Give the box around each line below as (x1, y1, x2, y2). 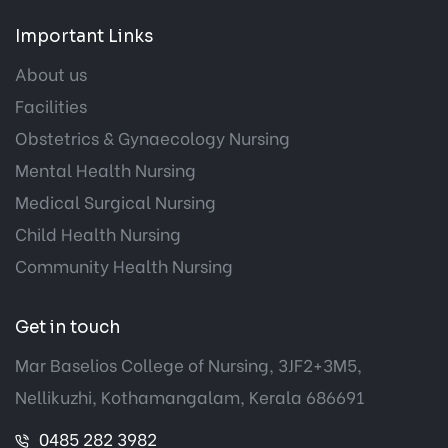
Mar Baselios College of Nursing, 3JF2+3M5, (15, 351, 362, 377)
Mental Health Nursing (15, 156, 196, 182)
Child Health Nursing (15, 220, 181, 246)
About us (15, 60, 87, 86)
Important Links (15, 25, 153, 47)
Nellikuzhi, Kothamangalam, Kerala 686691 (15, 383, 364, 409)
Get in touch (15, 316, 120, 338)
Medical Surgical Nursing (15, 188, 216, 214)
